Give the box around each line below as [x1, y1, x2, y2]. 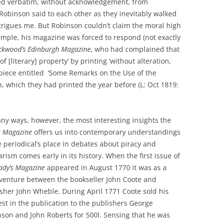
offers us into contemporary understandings [32, 127, 181, 137]
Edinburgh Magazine [28, 44, 91, 54]
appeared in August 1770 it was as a [45, 162, 167, 172]
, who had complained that [91, 44, 180, 54]
